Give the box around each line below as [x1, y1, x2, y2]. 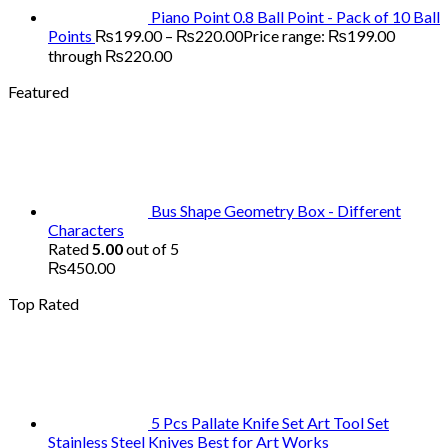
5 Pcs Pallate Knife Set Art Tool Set [151, 412, 389, 432]
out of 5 [123, 238, 179, 258]
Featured [8, 81, 69, 101]
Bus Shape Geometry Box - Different [151, 200, 401, 220]
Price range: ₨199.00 [243, 25, 395, 45]
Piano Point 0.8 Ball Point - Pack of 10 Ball [151, 6, 440, 26]
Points [48, 25, 92, 45]
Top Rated [8, 293, 79, 313]
